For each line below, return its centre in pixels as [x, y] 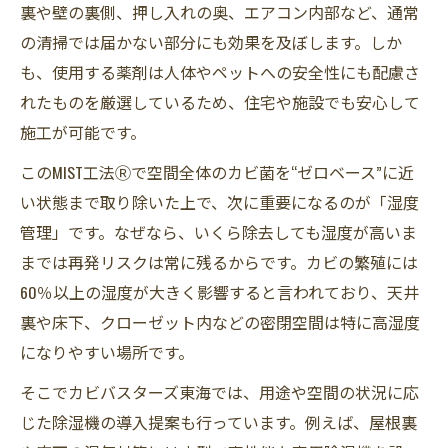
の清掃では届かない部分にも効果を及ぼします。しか [211, 42]
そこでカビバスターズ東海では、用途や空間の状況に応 [219, 392]
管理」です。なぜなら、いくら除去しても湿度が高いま [218, 232]
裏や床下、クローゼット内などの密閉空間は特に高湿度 [220, 322]
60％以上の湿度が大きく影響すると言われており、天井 [219, 292]
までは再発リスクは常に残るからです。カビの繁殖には [219, 262]
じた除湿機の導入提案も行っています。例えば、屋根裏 [218, 422]
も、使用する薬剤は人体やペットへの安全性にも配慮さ [220, 72]
